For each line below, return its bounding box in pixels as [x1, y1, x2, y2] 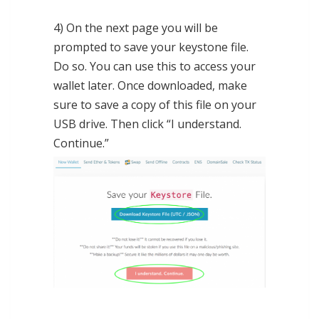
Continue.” [53, 135, 109, 151]
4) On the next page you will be [53, 19, 218, 36]
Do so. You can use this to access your [53, 58, 256, 74]
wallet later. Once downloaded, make [53, 77, 247, 93]
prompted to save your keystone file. [53, 38, 249, 55]
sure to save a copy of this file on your [53, 96, 256, 113]
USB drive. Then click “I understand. [53, 115, 241, 132]
